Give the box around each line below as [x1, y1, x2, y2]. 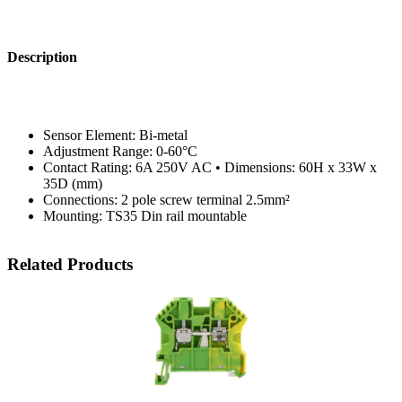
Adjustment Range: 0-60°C [43, 143, 201, 159]
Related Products [7, 255, 133, 275]
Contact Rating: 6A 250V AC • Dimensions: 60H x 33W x [43, 159, 377, 175]
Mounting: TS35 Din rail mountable [43, 207, 247, 223]
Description [7, 48, 77, 65]
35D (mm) [43, 175, 102, 191]
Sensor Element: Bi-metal [43, 127, 191, 143]
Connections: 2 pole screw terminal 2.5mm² [43, 191, 293, 207]
